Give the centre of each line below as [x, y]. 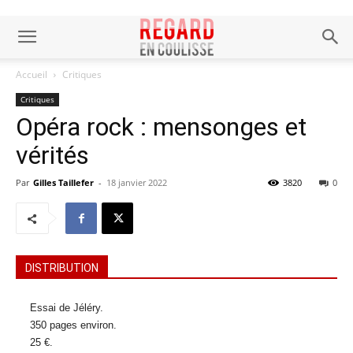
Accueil [32, 74]
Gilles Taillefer [63, 182]
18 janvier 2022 [137, 182]
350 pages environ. [73, 325]
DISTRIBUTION [62, 268]
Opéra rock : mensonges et [161, 127]
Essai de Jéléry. [67, 308]
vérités [52, 155]
